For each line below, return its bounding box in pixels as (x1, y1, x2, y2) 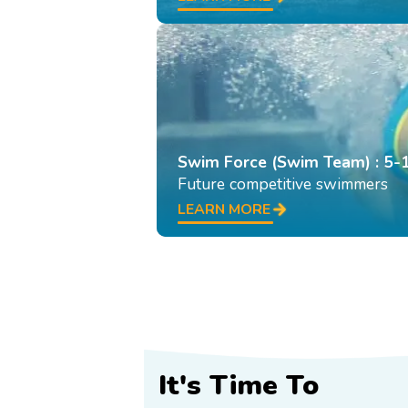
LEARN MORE (178, 199, 270, 220)
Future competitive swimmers (178, 172, 388, 195)
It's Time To (158, 365, 319, 404)
